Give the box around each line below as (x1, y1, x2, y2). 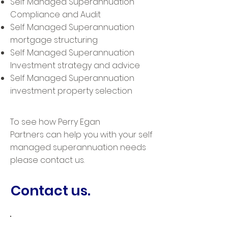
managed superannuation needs (10, 141, 146, 153)
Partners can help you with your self (10, 129, 153, 140)
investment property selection (10, 85, 132, 97)
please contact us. (10, 154, 84, 166)
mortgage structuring (10, 34, 100, 46)
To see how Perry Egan (10, 116, 100, 128)
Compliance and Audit (10, 9, 103, 20)
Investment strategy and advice (10, 60, 142, 71)
